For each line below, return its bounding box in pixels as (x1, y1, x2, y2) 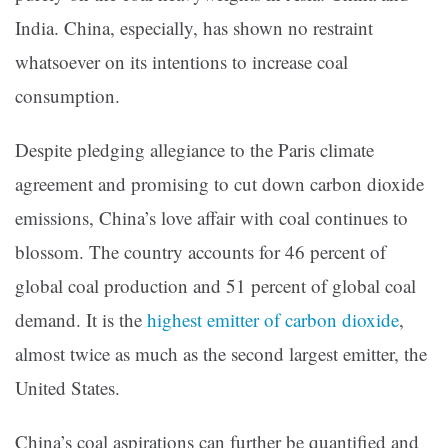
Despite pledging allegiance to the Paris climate (15, 137, 374, 163)
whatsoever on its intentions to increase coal (15, 49, 348, 75)
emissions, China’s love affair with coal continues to (15, 205, 408, 231)
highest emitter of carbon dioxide (147, 307, 399, 333)
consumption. (15, 83, 120, 109)
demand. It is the (15, 307, 147, 333)
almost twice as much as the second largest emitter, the (15, 341, 427, 367)
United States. (15, 375, 126, 401)
